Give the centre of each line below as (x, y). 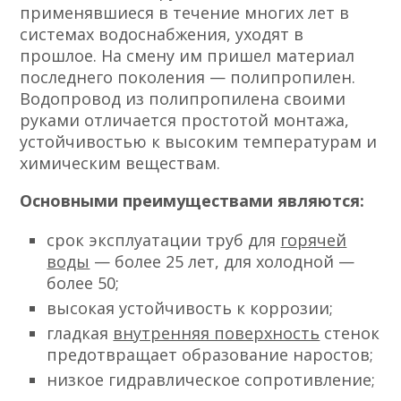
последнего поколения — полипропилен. (188, 77)
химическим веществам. (120, 163)
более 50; (83, 283)
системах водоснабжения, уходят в (162, 34)
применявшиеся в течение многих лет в (185, 13)
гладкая (80, 333)
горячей (314, 240)
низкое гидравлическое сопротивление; (211, 380)
